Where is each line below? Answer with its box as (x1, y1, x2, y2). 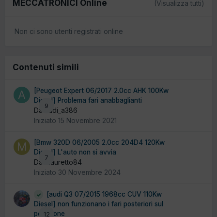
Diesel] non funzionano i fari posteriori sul (34, 200, 163, 208)
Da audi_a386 (34, 106, 77, 114)
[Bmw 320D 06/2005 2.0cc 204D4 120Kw (34, 138, 165, 146)
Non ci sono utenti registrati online (15, 27, 123, 35)
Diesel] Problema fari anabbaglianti (34, 96, 142, 104)
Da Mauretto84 (34, 157, 82, 166)
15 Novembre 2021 (58, 116, 117, 124)
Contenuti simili (13, 62, 79, 72)
